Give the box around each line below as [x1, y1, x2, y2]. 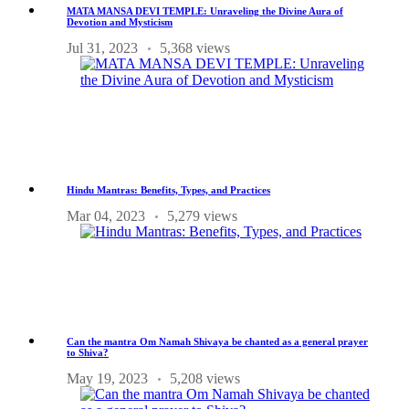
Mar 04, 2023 [67, 208, 145, 225]
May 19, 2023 [67, 371, 148, 387]
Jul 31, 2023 [67, 40, 138, 57]
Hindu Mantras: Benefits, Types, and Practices [67, 184, 270, 196]
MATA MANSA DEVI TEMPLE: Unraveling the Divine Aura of [67, 5, 343, 17]
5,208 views [170, 371, 240, 387]
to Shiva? [67, 347, 109, 359]
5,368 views [160, 40, 230, 57]
